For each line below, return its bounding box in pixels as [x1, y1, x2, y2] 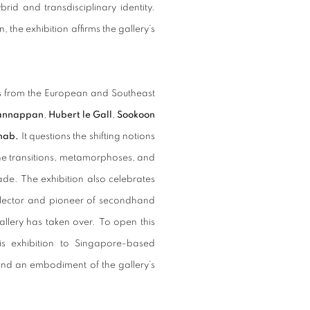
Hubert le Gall [48, 110, 112, 120]
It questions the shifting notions [21, 131, 156, 141]
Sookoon [117, 110, 156, 120]
